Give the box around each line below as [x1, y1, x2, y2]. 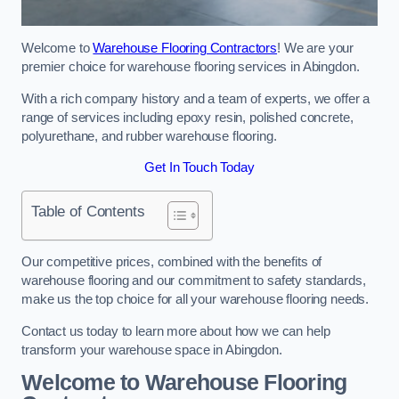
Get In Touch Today [144, 160, 255, 175]
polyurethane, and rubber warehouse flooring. [21, 128, 277, 143]
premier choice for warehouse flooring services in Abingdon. [21, 60, 360, 74]
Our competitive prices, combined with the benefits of [21, 255, 322, 270]
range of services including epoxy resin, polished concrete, [21, 110, 354, 125]
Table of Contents [31, 201, 145, 220]
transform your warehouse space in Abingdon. [21, 342, 282, 357]
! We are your [277, 41, 354, 55]
